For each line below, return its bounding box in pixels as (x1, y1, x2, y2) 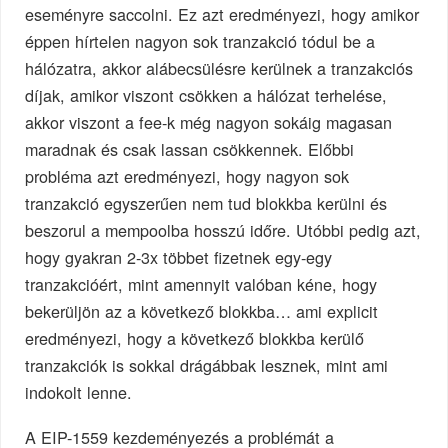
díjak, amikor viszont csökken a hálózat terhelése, (25, 83, 388, 108)
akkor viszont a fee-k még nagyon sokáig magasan (25, 110, 393, 135)
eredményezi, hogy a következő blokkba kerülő (25, 326, 365, 351)
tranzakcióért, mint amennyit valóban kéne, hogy (25, 272, 378, 297)
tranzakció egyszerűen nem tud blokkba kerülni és (25, 191, 388, 216)
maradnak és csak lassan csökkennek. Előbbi (25, 137, 355, 162)
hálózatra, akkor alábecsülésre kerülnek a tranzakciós (25, 56, 414, 81)
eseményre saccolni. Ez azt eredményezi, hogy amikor (25, 2, 420, 27)
